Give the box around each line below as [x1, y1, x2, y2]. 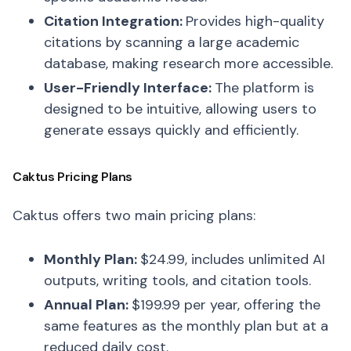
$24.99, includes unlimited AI [140, 250, 325, 269]
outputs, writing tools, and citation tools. [44, 271, 311, 290]
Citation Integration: [44, 12, 186, 31]
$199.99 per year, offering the [132, 295, 320, 314]
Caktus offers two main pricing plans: [13, 206, 255, 225]
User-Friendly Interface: [44, 78, 215, 97]
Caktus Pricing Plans [13, 168, 132, 185]
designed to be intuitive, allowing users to [44, 100, 317, 118]
